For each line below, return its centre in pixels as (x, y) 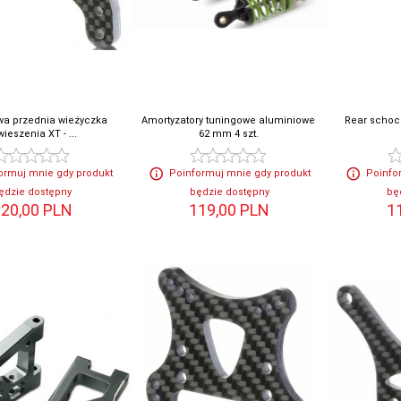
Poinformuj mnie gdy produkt (239, 174)
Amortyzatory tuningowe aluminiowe (229, 121)
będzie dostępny (229, 192)
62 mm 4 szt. (228, 134)
